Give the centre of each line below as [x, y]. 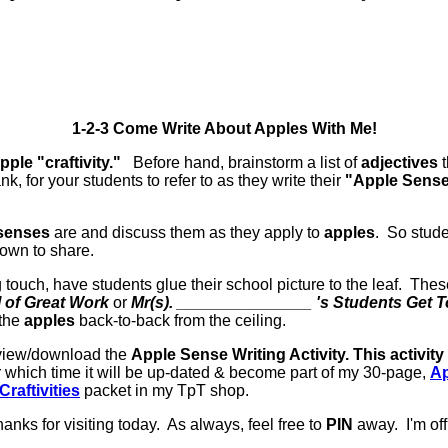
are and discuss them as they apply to [187, 233]
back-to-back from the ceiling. [180, 321]
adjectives [399, 163]
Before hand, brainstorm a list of [241, 163]
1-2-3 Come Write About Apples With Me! [224, 129]
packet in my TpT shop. [164, 391]
